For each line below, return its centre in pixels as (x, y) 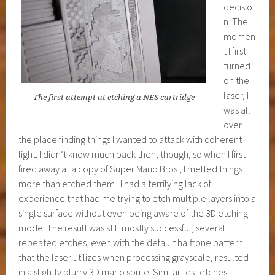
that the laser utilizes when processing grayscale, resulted (134, 258)
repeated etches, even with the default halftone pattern (131, 243)
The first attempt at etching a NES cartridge (114, 98)
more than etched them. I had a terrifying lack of (115, 184)
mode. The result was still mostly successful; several (122, 228)
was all (237, 110)
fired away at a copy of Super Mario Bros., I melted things (131, 169)
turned (237, 66)
